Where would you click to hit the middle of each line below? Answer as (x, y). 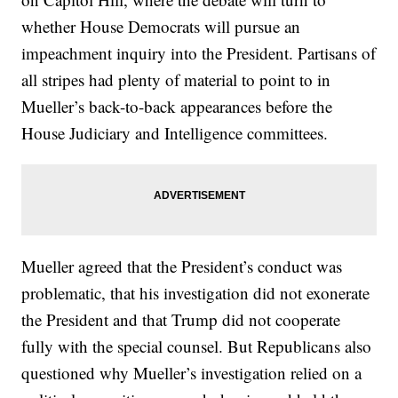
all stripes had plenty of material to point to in (176, 80)
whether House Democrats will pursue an (161, 26)
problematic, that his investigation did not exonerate (196, 293)
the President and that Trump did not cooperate (181, 319)
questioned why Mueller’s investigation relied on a (192, 373)
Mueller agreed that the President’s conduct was (182, 266)
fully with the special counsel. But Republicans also (197, 346)
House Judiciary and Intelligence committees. (175, 133)
